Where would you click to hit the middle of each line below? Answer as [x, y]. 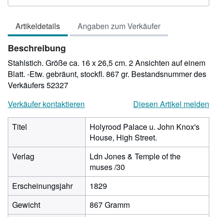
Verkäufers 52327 [38, 85]
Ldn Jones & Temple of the [135, 156]
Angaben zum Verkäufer [119, 26]
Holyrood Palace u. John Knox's [145, 127]
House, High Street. [123, 137]
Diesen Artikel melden [171, 104]
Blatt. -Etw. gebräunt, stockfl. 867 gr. [70, 74]
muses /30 [107, 167]
